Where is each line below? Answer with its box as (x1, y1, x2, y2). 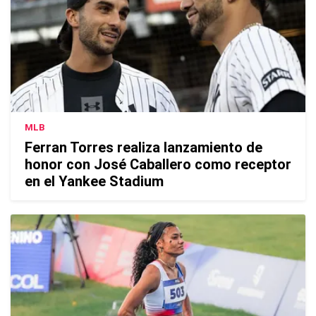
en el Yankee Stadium (25, 173, 164, 190)
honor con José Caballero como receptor (25, 156, 291, 174)
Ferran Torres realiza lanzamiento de (25, 139, 262, 157)
